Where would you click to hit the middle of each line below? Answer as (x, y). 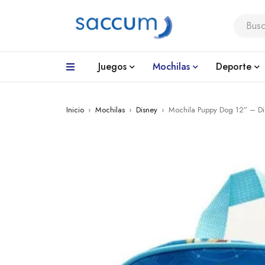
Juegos (112, 67)
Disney (147, 110)
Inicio (75, 110)
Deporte (234, 67)
